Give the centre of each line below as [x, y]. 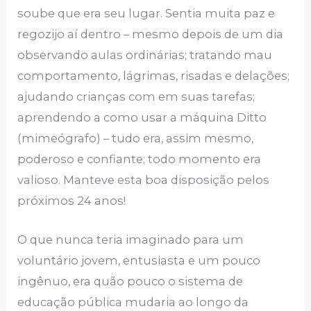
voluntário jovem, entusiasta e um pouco [139, 261]
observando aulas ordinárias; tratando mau [145, 55]
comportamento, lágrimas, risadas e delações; [154, 76]
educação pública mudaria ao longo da [133, 302]
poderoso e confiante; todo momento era [140, 159]
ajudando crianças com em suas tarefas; [136, 97]
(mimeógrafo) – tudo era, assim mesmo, [136, 138]
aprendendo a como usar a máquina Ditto [142, 118]
